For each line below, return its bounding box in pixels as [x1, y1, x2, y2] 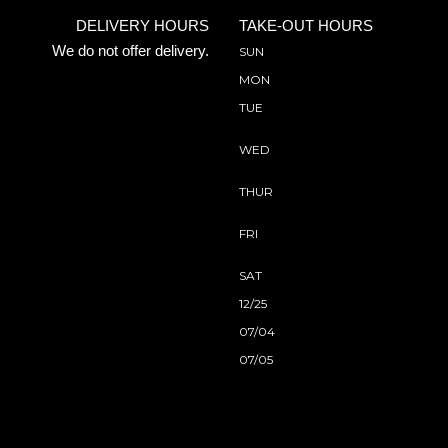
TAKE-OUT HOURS [239, 17, 373, 34]
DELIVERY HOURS [76, 17, 209, 34]
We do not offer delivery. [52, 42, 209, 59]
